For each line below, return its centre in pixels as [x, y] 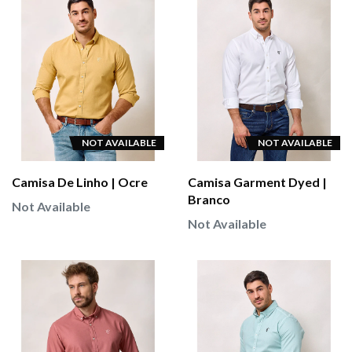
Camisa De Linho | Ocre [80, 182]
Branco [209, 200]
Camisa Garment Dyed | [257, 182]
